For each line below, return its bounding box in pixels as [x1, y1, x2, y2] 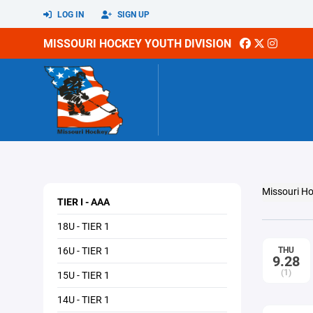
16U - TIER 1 [57, 244, 110, 257]
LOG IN [55, 8, 84, 20]
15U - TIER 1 [57, 268, 110, 282]
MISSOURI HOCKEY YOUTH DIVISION [43, 36, 231, 50]
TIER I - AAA [57, 195, 110, 208]
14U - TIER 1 [57, 293, 110, 306]
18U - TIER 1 [57, 219, 110, 233]
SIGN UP [115, 8, 150, 20]
